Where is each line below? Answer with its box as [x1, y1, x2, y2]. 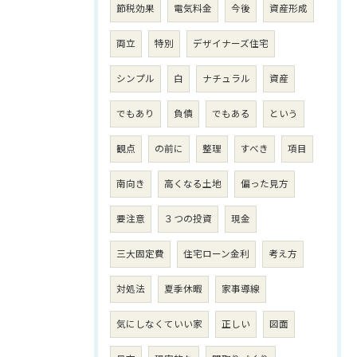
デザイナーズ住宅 [193, 38, 269, 49]
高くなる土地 [164, 178, 222, 190]
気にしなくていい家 [116, 319, 202, 330]
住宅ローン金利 [183, 249, 249, 260]
